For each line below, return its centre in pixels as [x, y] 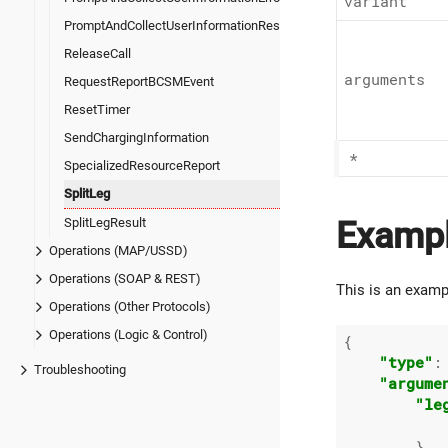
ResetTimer [97, 109]
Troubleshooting [80, 369]
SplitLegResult [105, 222]
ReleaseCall [97, 53]
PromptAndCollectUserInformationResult [179, 25]
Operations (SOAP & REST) [125, 278]
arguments [384, 80]
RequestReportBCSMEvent [139, 81]
